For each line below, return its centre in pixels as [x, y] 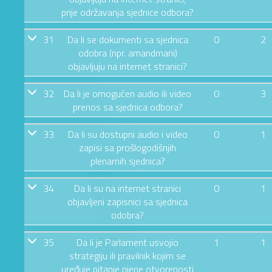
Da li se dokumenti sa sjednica [127, 39]
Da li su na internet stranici [127, 188]
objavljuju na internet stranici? [127, 66]
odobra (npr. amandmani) [127, 53]
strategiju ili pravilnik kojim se [127, 255]
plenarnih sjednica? [127, 161]
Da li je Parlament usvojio [127, 242]
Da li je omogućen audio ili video [127, 93]
